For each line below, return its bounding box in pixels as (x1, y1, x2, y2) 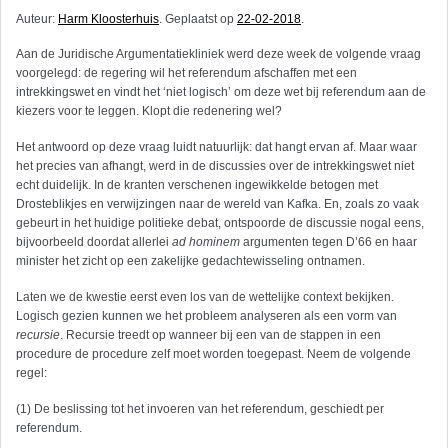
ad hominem (172, 235, 240, 250)
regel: (16, 366, 47, 381)
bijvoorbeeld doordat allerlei (16, 235, 172, 250)
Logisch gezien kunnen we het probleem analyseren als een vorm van (16, 309, 397, 324)
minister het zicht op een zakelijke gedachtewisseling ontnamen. (16, 254, 365, 269)
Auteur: (16, 12, 58, 27)
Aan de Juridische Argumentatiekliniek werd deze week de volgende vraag (16, 47, 421, 62)
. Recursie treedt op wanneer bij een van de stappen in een (60, 328, 381, 343)
